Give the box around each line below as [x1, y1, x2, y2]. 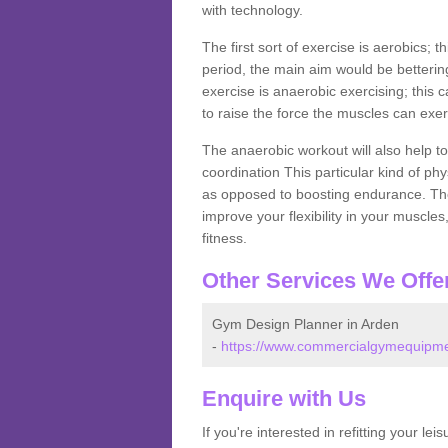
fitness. [201, 230, 247, 247]
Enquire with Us [201, 386, 366, 412]
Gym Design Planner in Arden [211, 316, 399, 333]
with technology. [201, 2, 307, 19]
